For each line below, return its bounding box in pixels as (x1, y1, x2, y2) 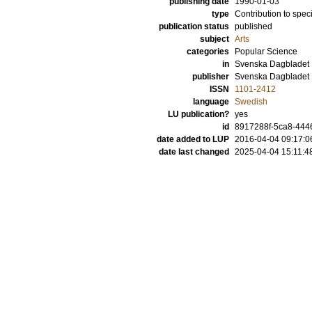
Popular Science (235, 47, 297, 56)
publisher (192, 72, 229, 81)
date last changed (159, 147, 229, 157)
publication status (159, 22, 229, 31)
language (193, 97, 229, 107)
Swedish (235, 97, 267, 107)
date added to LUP (157, 134, 229, 144)
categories (187, 47, 229, 56)
